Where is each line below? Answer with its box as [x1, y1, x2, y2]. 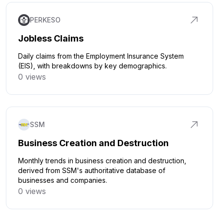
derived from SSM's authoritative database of [18, 166, 165, 175]
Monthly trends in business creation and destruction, [18, 156, 186, 165]
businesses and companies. [18, 176, 107, 184]
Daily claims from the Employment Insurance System [18, 52, 184, 60]
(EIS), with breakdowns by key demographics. [18, 62, 167, 70]
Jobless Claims [18, 33, 84, 44]
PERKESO [30, 16, 61, 24]
